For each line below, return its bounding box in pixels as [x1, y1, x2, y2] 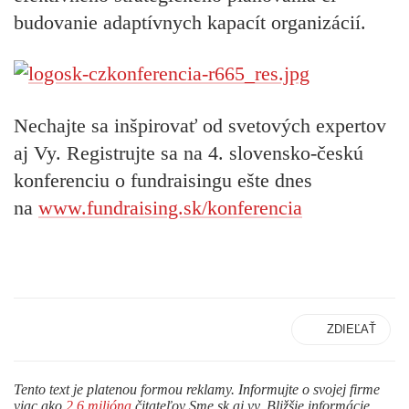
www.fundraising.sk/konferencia [38, 195, 302, 219]
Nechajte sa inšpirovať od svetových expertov [14, 113, 386, 137]
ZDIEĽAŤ [327, 321, 376, 336]
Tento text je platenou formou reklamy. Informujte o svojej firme [14, 381, 380, 397]
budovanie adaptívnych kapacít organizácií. [14, 10, 366, 34]
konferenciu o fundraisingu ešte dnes [14, 168, 312, 192]
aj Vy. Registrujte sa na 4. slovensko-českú [14, 141, 363, 164]
